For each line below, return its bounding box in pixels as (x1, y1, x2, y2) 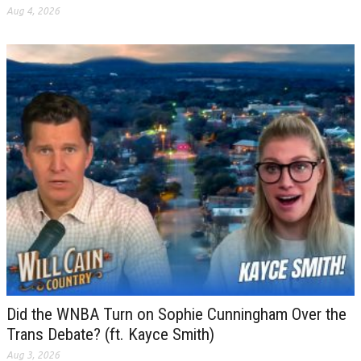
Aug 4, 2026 (6, 6, 60, 17)
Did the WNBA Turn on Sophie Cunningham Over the (6, 304, 346, 324)
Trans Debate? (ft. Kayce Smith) (6, 324, 214, 344)
